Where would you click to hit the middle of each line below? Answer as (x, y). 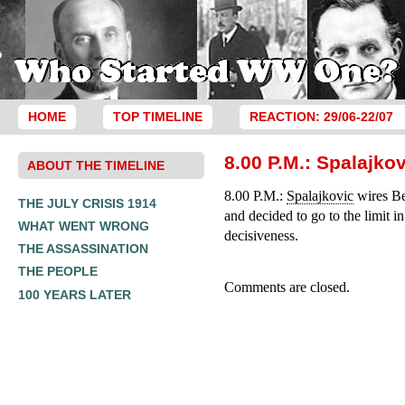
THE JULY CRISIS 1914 (87, 203)
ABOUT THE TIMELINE (96, 165)
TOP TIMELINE (157, 117)
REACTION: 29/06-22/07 (321, 117)
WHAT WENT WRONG (84, 226)
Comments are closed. (287, 287)
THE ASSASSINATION (83, 249)
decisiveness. (262, 235)
